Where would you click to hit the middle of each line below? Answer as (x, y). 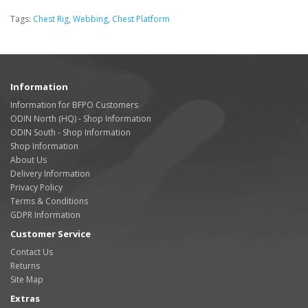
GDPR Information (45, 215)
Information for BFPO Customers (74, 105)
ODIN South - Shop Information (70, 132)
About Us (29, 160)
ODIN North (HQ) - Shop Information (81, 119)
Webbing (90, 19)
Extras (25, 298)
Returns (25, 266)
